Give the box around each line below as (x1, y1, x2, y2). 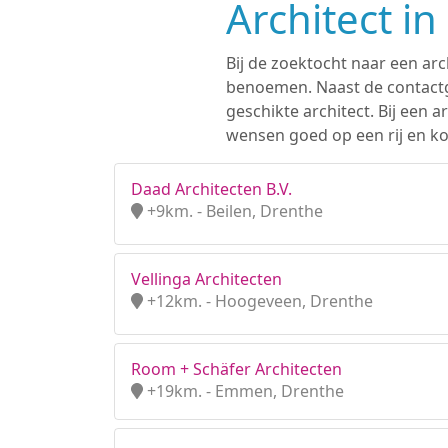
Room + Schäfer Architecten (131, 358, 342, 380)
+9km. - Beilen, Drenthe (143, 200, 323, 222)
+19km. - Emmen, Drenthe (143, 380, 344, 402)
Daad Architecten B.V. (131, 178, 292, 200)
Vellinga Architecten (131, 268, 282, 290)
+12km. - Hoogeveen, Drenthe (143, 290, 373, 312)
